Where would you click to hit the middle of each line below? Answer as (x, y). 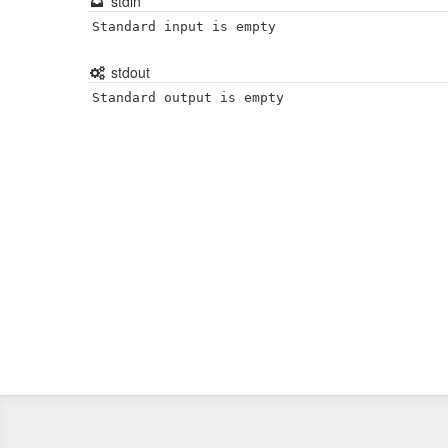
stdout (128, 72)
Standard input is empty (184, 26)
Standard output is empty (188, 97)
